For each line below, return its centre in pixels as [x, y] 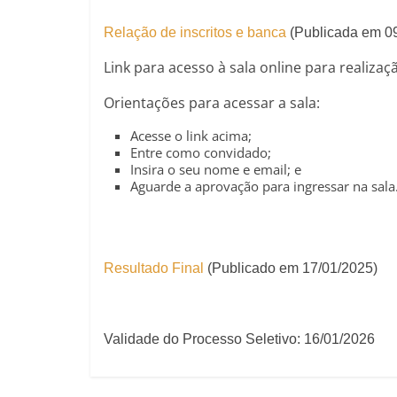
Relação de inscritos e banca [195, 32]
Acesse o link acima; [191, 136]
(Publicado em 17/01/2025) [291, 268]
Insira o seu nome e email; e [216, 169]
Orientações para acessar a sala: [212, 103]
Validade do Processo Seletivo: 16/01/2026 [239, 339]
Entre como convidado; [201, 152]
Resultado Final [154, 268]
